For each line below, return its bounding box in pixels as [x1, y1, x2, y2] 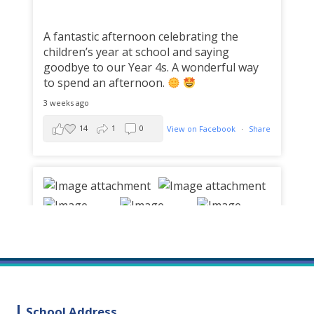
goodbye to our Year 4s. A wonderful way [43, 60, 259, 75]
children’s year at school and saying [43, 44, 229, 60]
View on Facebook [167, 123, 238, 134]
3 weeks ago [43, 97, 89, 108]
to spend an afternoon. [43, 75, 168, 90]
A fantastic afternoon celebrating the [43, 29, 238, 44]
